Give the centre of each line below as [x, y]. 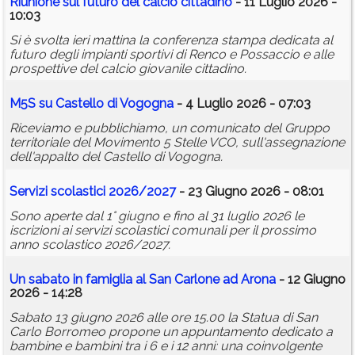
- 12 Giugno [311, 280]
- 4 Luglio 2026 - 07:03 [242, 104]
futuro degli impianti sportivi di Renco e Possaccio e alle [172, 55]
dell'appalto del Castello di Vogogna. [116, 157]
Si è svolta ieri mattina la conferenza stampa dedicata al [171, 40]
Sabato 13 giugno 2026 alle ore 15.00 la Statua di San [164, 318]
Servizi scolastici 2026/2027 [93, 192]
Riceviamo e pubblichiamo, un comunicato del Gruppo [170, 128]
